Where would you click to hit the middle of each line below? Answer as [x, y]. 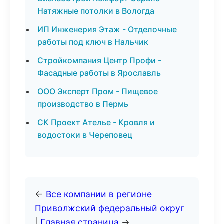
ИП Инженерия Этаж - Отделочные [107, 29]
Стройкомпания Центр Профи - [99, 60]
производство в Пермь [83, 104]
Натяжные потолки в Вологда [96, 11]
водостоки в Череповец [85, 135]
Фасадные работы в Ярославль [99, 73]
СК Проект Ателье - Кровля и [96, 122]
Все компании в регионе [99, 194]
